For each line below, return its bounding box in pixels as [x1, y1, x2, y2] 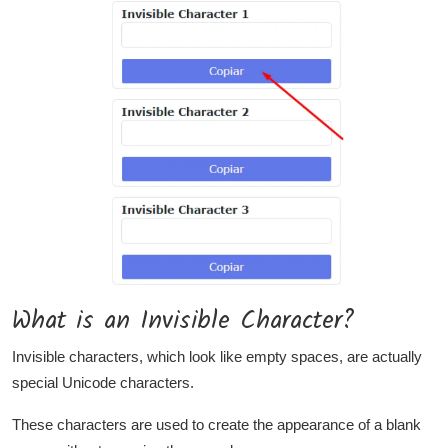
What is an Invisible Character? [12, 300, 355, 341]
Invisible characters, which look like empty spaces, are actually [12, 347, 422, 365]
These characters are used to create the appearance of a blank [12, 415, 421, 433]
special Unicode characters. [12, 373, 194, 391]
